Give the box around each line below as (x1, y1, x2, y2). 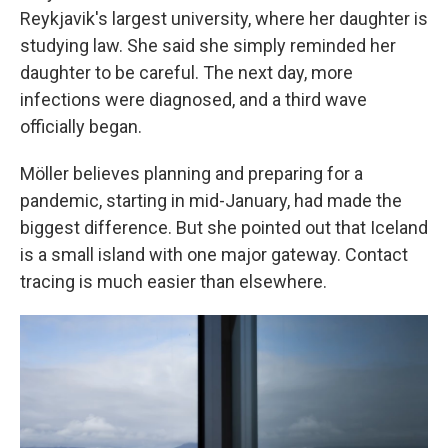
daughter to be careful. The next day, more (20, 62, 353, 83)
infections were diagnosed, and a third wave (20, 89, 367, 110)
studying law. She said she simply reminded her (20, 35, 396, 56)
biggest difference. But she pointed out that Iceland (20, 217, 428, 238)
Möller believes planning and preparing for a (20, 163, 363, 184)
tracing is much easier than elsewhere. (20, 271, 327, 292)
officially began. (20, 116, 142, 137)
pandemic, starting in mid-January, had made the (20, 190, 402, 211)
